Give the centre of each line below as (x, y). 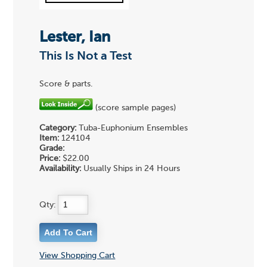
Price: (50, 158)
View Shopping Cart (77, 255)
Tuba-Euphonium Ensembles (132, 128)
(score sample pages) (135, 108)
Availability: (60, 168)
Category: (58, 128)
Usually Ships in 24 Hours (131, 168)
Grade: (52, 148)
